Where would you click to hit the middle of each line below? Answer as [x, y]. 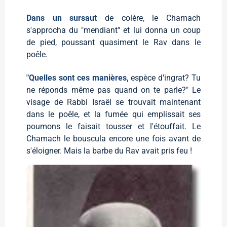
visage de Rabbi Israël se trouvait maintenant [113, 102]
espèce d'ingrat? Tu [166, 78]
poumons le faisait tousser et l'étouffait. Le [113, 126]
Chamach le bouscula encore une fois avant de [113, 138]
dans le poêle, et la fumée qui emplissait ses [113, 114]
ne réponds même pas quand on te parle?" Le [113, 90]
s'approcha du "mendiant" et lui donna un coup [113, 30]
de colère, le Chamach [153, 18]
